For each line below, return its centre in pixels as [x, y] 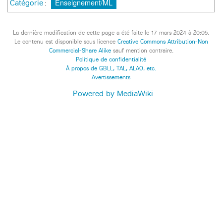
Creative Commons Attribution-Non [163, 41]
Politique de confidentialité [111, 59]
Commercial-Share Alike [80, 50]
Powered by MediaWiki [113, 94]
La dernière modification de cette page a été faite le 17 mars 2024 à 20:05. [111, 32]
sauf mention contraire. [142, 50]
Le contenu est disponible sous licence [66, 41]
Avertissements [111, 77]
